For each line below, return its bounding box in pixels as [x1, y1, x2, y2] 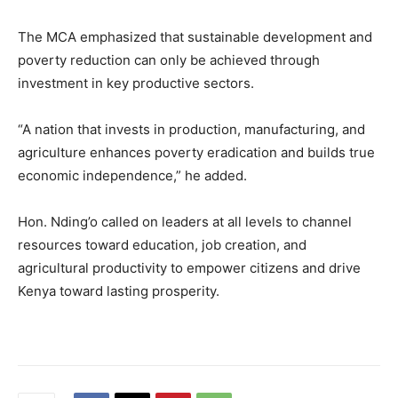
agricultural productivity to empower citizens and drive [18, 259, 361, 277]
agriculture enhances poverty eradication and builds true [18, 144, 375, 162]
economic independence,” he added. [18, 167, 247, 185]
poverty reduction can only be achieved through [18, 52, 320, 69]
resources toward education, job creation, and [18, 236, 306, 254]
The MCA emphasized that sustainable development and [18, 28, 372, 46]
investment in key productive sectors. [18, 75, 254, 92]
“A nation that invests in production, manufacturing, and [18, 121, 365, 139]
